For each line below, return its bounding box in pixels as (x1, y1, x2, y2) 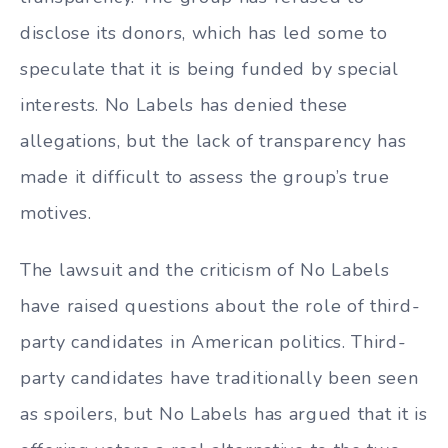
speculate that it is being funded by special (20, 57, 399, 82)
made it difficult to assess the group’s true (20, 165, 390, 190)
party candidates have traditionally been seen (20, 365, 419, 390)
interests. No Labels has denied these (20, 93, 348, 118)
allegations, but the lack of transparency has (20, 129, 407, 154)
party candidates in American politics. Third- (20, 329, 407, 354)
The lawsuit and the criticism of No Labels (20, 257, 390, 282)
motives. (20, 201, 92, 226)
